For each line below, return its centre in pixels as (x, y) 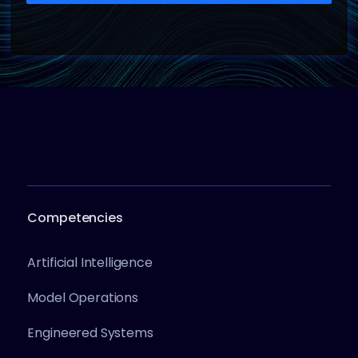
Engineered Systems (90, 333)
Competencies (75, 218)
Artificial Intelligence (90, 263)
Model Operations (83, 298)
